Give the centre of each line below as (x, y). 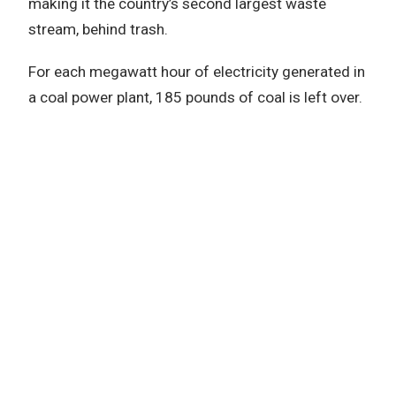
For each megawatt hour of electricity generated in (197, 72)
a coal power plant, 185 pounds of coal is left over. (195, 98)
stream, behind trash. (98, 30)
